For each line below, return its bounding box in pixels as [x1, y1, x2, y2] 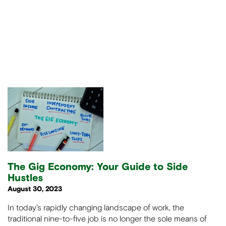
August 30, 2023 [8, 184, 62, 194]
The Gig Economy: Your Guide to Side [8, 160, 188, 174]
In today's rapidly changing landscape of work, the [8, 202, 184, 212]
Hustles [8, 171, 43, 185]
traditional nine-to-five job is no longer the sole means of [8, 213, 207, 223]
